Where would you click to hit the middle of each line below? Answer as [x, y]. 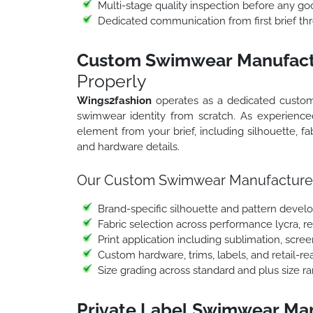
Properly [111, 81]
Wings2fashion [116, 100]
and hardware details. [128, 146]
